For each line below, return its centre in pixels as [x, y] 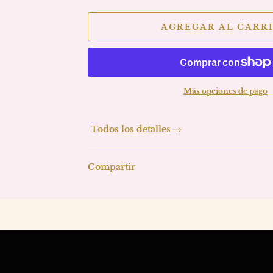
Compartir [111, 167]
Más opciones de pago [225, 91]
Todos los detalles [130, 129]
